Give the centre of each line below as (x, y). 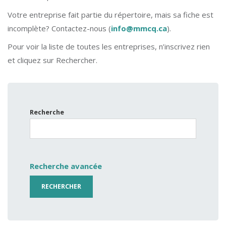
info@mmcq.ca (139, 28)
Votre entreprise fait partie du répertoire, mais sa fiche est (110, 14)
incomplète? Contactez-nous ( (59, 28)
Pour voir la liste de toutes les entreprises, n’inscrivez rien (109, 46)
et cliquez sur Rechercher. (52, 60)
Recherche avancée (66, 166)
